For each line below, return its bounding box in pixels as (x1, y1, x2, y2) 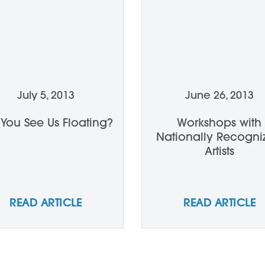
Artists (204, 144, 234, 158)
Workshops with (177, 115, 262, 130)
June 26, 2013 (185, 88, 254, 102)
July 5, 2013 (17, 88, 75, 102)
